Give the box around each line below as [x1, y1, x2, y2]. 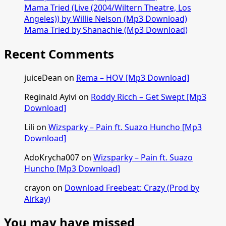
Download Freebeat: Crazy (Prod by [65, 182, 199, 193]
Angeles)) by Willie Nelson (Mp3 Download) [24, 13, 187, 24]
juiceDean [24, 72, 62, 83]
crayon [24, 182, 50, 193]
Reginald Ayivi [24, 91, 77, 102]
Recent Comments [4, 45, 114, 62]
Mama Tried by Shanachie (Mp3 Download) [24, 24, 188, 35]
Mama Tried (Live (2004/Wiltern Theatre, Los [24, 2, 191, 13]
